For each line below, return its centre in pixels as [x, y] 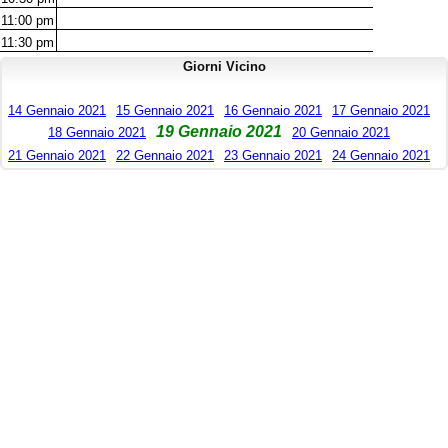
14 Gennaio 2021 [57, 111]
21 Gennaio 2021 [57, 156]
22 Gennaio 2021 [165, 156]
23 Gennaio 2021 [273, 156]
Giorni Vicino [224, 67]
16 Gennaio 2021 [273, 111]
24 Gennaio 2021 [381, 156]
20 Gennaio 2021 [341, 133]
